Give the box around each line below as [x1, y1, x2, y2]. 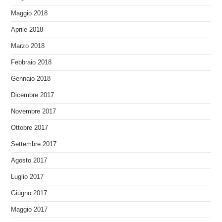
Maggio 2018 [11, 9, 48, 17]
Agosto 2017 [11, 157, 48, 164]
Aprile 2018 [11, 26, 44, 33]
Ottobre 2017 [11, 124, 49, 131]
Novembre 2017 [11, 108, 56, 115]
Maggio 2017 [11, 206, 48, 213]
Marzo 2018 [11, 42, 45, 50]
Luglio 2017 [11, 173, 44, 180]
